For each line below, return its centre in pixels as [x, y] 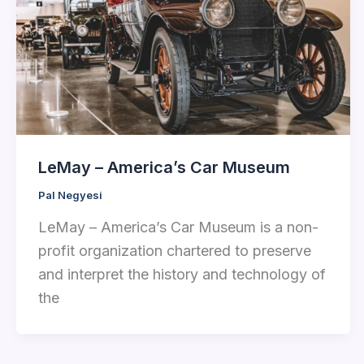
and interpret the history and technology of [182, 274]
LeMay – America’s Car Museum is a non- [178, 227]
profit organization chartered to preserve [175, 250]
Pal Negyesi [70, 195]
